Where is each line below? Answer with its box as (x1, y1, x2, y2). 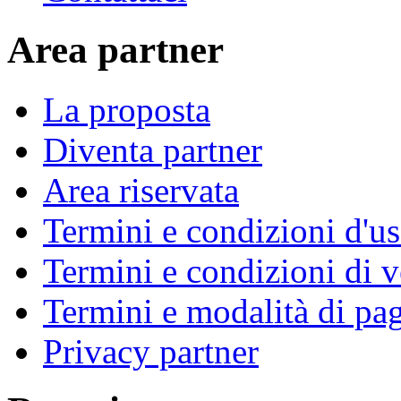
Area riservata (43, 170, 239, 209)
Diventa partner (43, 130, 262, 169)
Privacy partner (43, 331, 259, 371)
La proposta (43, 90, 210, 129)
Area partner (7, 28, 224, 71)
